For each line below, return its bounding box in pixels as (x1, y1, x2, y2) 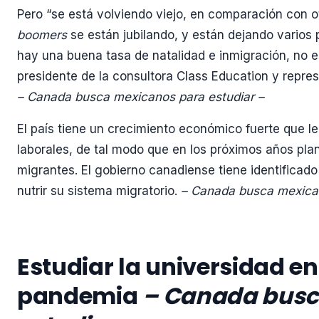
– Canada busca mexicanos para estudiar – (17, 90, 264, 105)
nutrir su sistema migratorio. (17, 184, 181, 199)
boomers (17, 28, 67, 43)
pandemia (17, 279, 138, 312)
